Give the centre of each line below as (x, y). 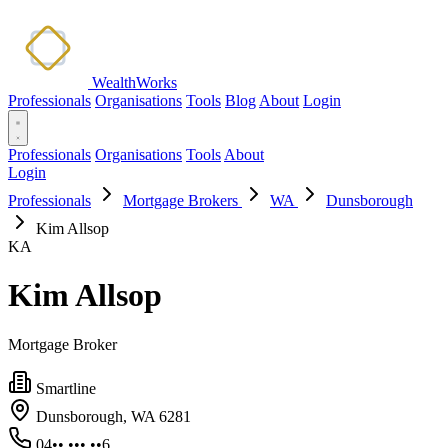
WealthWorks (134, 82)
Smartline (66, 388)
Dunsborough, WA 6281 (113, 416)
